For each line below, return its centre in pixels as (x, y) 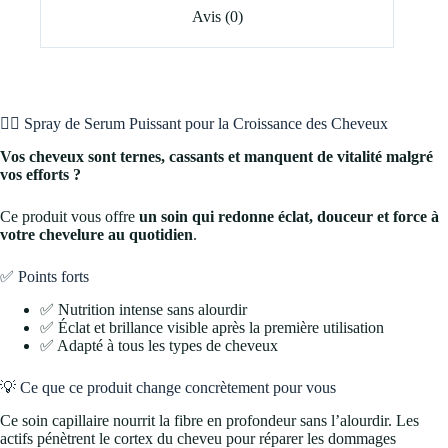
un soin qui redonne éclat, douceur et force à (289, 217)
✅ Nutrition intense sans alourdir (143, 310)
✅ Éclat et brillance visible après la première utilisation (212, 328)
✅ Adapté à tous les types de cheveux (159, 346)
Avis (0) (217, 16)
